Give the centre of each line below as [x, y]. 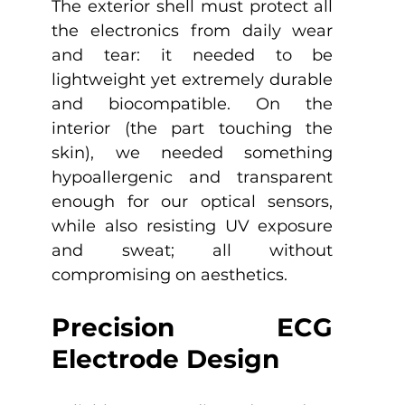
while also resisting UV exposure [193, 226]
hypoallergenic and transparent [193, 177]
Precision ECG [193, 327]
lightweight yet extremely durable [193, 79]
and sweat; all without [193, 250]
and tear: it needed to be [193, 55]
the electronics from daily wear [193, 30]
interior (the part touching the [193, 128]
